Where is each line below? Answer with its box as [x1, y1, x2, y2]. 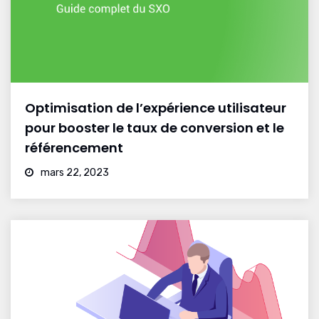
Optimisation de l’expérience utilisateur [25, 98, 286, 117]
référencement [25, 138, 123, 157]
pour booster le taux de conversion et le [25, 118, 284, 137]
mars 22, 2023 [38, 166, 109, 179]
